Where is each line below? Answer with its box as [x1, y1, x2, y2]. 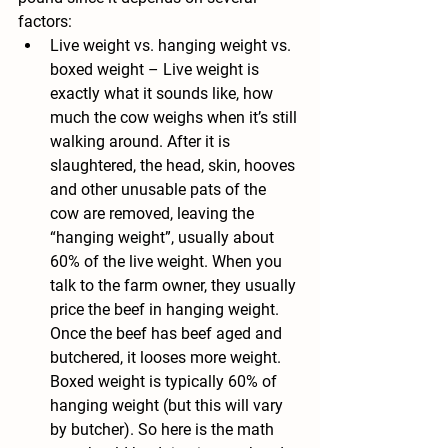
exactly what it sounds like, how [50, 84, 277, 103]
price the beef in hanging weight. [50, 300, 283, 319]
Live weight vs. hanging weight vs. [50, 36, 295, 55]
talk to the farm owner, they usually [50, 276, 300, 295]
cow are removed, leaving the [50, 204, 258, 223]
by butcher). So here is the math [50, 420, 278, 439]
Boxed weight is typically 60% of [50, 372, 281, 391]
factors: [18, 12, 72, 31]
